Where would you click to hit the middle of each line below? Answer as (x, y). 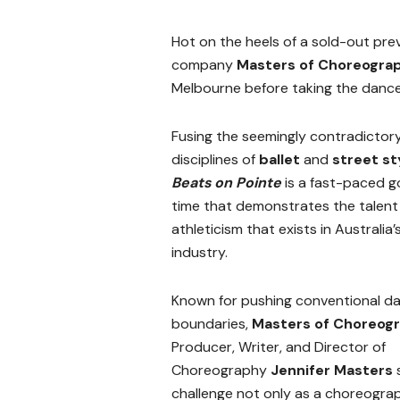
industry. (200, 253)
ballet (279, 160)
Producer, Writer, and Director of (279, 347)
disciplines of (215, 160)
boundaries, (212, 324)
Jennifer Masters (332, 371)
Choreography (221, 371)
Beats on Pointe (226, 183)
